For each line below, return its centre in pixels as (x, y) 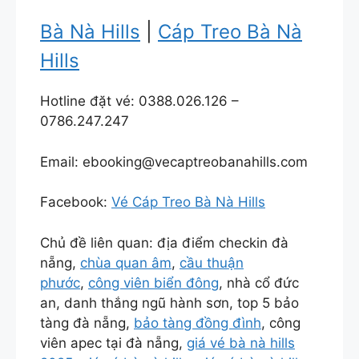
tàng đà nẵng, (87, 323)
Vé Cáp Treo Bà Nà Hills (188, 202)
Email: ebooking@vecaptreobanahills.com (174, 161)
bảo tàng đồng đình (198, 323)
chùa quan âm (126, 262)
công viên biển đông (153, 282)
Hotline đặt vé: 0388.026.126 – (139, 101)
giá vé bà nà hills (241, 343)
